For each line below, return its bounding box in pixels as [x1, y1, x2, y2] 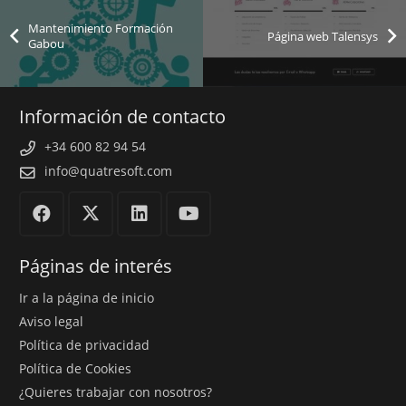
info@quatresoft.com [44, 162, 172, 180]
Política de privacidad [19, 336, 150, 354]
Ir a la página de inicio [19, 289, 154, 307]
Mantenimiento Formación [28, 21, 174, 37]
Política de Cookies [19, 360, 131, 378]
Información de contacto [19, 104, 226, 130]
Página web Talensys [266, 28, 378, 44]
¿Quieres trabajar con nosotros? [19, 383, 212, 401]
